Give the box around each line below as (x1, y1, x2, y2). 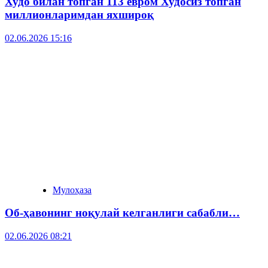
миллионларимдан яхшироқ (5, 8, 154, 21)
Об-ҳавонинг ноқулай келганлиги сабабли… (5, 206, 240, 220)
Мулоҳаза (53, 184, 92, 195)
